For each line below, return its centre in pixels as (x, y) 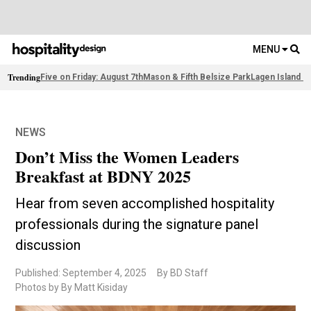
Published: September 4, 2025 (81, 273)
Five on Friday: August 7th (92, 77)
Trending (24, 78)
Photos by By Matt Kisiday (72, 288)
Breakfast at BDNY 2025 (103, 176)
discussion (48, 245)
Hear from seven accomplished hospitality (145, 204)
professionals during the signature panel (137, 225)
